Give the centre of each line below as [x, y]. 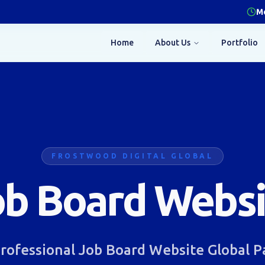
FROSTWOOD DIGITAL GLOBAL [132, 156]
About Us [173, 43]
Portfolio [240, 43]
